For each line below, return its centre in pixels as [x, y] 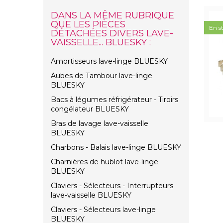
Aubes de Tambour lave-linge [102, 76]
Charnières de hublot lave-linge [105, 162]
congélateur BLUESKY [90, 109]
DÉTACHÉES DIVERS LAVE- [112, 34]
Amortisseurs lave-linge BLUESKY [109, 61]
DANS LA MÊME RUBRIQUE [112, 16]
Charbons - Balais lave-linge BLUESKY [116, 148]
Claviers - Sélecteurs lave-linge [103, 210]
